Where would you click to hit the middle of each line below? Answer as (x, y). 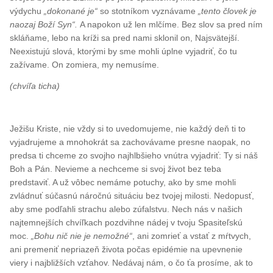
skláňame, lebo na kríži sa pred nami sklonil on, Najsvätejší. (125, 37)
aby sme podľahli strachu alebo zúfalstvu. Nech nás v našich (126, 209)
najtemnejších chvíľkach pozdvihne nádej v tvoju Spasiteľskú (126, 222)
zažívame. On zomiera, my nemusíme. (85, 64)
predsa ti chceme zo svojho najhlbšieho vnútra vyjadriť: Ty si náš (134, 155)
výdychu (27, 11)
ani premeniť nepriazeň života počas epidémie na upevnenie (126, 249)
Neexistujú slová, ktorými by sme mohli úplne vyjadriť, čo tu (124, 51)
